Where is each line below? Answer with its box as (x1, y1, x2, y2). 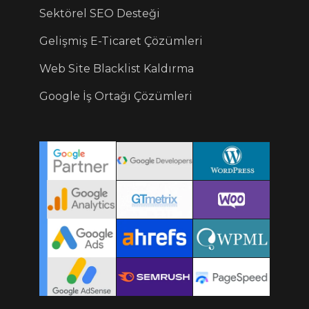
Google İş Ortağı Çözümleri (39, 90, 193, 103)
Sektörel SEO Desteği (39, 7, 161, 21)
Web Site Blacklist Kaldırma (39, 62, 195, 76)
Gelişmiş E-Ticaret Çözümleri (39, 34, 203, 48)
